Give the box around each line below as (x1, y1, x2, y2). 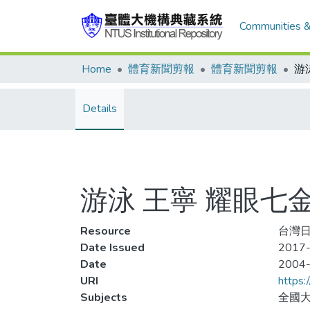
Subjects (80, 290, 127, 305)
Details (82, 101, 117, 116)
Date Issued (80, 240, 145, 255)
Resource (80, 224, 131, 239)
